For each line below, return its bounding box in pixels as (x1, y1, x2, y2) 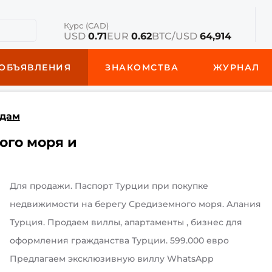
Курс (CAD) (63, 21, 109, 30)
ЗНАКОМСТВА (105, 62, 179, 73)
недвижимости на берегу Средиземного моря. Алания (10, 199, 262, 209)
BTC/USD (151, 30, 200, 42)
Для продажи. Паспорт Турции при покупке (10, 180, 209, 191)
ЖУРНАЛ (212, 62, 260, 73)
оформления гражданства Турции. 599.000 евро (10, 235, 229, 246)
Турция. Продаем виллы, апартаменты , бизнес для (10, 217, 243, 228)
